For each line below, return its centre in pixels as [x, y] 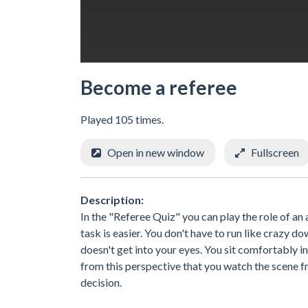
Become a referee [159, 87]
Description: [112, 199]
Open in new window [156, 152]
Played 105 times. [122, 119]
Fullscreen [275, 152]
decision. [101, 282]
